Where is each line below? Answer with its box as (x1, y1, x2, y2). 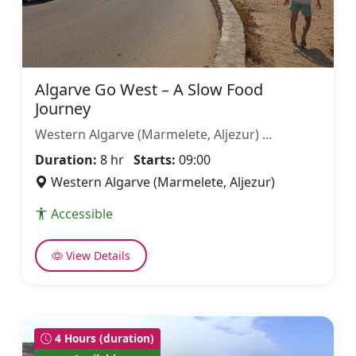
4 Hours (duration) (52, 331, 154, 346)
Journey (35, 98, 91, 119)
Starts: (133, 151, 176, 168)
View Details (63, 248, 131, 263)
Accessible (51, 205, 113, 222)
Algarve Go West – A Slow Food (35, 79, 263, 100)
